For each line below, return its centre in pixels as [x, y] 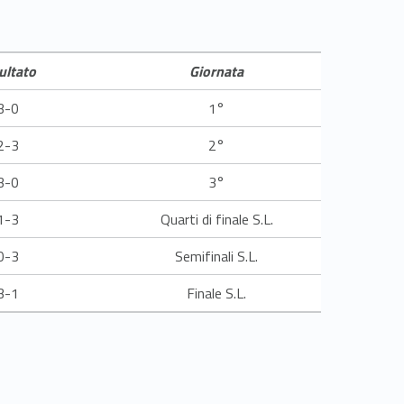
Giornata [216, 72]
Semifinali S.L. [216, 257]
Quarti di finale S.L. [216, 220]
